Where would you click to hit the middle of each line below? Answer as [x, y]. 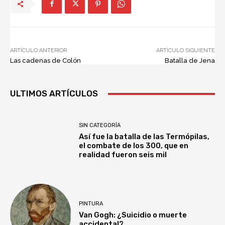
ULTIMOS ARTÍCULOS [54, 94]
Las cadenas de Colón [45, 61]
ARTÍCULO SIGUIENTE [185, 51]
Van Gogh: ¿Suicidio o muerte [133, 215]
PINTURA [91, 203]
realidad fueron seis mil [123, 155]
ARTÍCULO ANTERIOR [38, 51]
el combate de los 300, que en [134, 146]
